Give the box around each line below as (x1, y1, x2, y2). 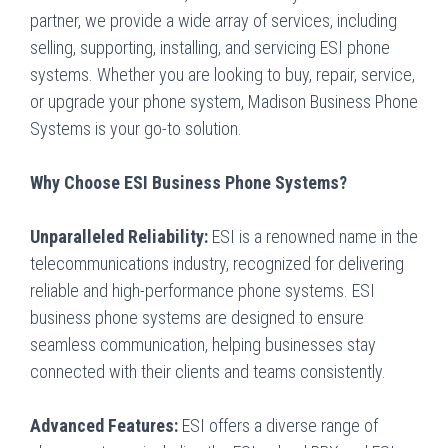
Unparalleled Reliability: (30, 226, 208, 247)
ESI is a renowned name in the (208, 226, 418, 247)
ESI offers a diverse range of (182, 415, 378, 436)
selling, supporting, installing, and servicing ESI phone (30, 37, 390, 58)
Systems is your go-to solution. (30, 118, 242, 139)
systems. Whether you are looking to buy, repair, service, (30, 64, 415, 85)
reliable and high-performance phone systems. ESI (30, 280, 375, 301)
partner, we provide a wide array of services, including (30, 10, 397, 31)
